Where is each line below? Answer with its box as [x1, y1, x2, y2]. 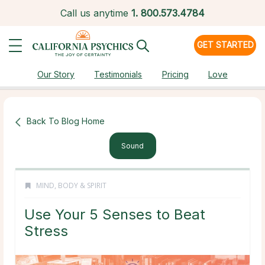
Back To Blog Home [27, 115, 105, 126]
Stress [24, 222, 68, 240]
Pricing [161, 69, 189, 79]
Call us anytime [60, 7, 128, 19]
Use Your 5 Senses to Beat [24, 206, 205, 224]
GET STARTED [196, 40, 254, 50]
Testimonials [94, 69, 143, 79]
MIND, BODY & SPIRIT [36, 180, 106, 191]
